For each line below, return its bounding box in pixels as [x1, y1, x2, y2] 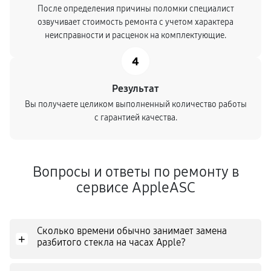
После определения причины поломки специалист [37, 4, 234, 14]
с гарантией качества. [94, 113, 177, 123]
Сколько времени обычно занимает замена [37, 225, 227, 237]
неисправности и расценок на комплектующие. [45, 30, 226, 41]
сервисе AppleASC [76, 179, 195, 196]
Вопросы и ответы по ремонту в [32, 163, 239, 180]
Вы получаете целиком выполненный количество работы [24, 99, 247, 109]
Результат [112, 82, 159, 95]
